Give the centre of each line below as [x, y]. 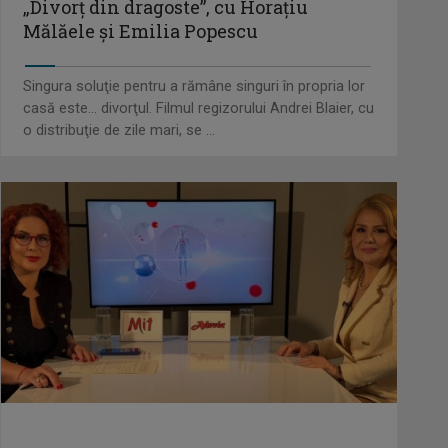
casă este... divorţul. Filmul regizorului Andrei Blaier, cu [198, 109]
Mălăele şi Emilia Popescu [140, 31]
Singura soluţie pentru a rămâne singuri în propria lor [193, 87]
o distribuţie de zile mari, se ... [118, 131]
